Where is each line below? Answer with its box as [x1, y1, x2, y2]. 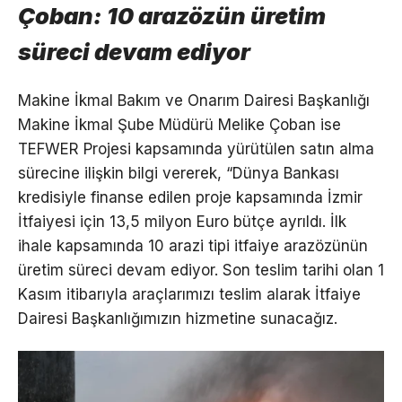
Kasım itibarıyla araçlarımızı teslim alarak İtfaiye [18, 284, 361, 303]
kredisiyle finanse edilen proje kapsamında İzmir [18, 188, 363, 206]
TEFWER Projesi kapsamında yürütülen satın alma [18, 139, 374, 158]
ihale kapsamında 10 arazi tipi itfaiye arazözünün [18, 236, 368, 255]
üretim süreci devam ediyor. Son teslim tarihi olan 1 [18, 260, 384, 279]
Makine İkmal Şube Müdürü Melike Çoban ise [18, 115, 341, 134]
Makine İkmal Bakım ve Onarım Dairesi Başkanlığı [18, 91, 370, 109]
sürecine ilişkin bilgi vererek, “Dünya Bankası [18, 163, 339, 182]
